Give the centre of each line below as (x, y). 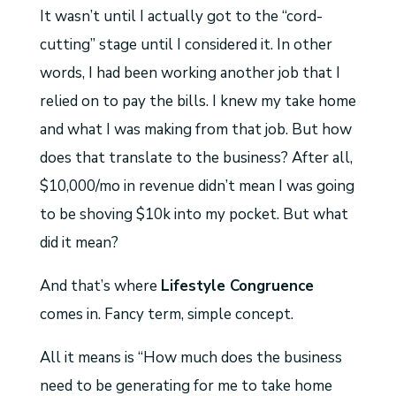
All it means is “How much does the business (190, 358)
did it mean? (79, 243)
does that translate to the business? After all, (196, 158)
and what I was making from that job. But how (195, 130)
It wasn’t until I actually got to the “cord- (181, 17)
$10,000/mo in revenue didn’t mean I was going (197, 187)
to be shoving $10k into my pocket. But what (194, 215)
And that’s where (100, 286)
